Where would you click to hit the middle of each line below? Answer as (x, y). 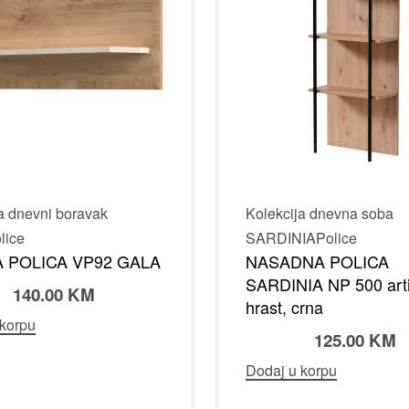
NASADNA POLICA (317, 261)
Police (336, 237)
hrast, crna (284, 306)
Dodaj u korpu (291, 371)
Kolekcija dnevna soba (320, 213)
